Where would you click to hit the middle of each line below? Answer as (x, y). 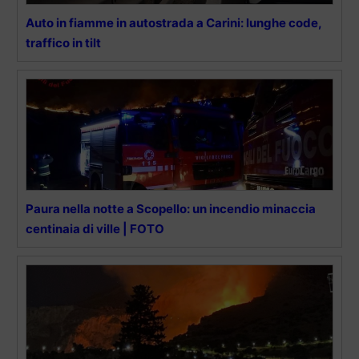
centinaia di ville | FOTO (95, 228)
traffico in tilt (63, 42)
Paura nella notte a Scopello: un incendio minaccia (171, 208)
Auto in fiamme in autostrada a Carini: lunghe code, (173, 22)
